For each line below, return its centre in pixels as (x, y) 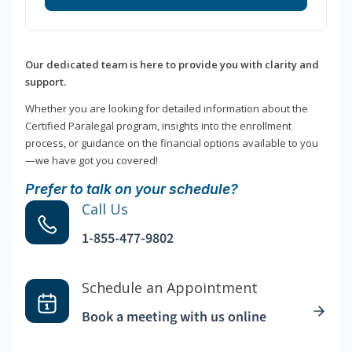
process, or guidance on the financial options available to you (172, 143)
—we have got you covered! (92, 161)
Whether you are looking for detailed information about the (167, 109)
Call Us (105, 209)
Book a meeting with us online (174, 317)
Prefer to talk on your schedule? (132, 189)
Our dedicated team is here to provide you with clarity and (172, 65)
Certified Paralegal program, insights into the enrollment (158, 126)
